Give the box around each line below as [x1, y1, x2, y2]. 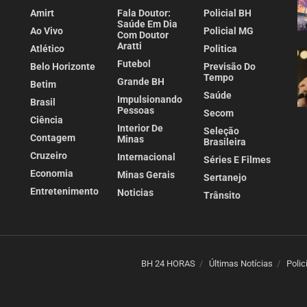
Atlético [30, 43, 64, 55]
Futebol [116, 58, 151, 70]
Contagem [30, 132, 75, 144]
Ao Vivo [30, 25, 63, 37]
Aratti [116, 40, 142, 52]
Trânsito [204, 190, 241, 201]
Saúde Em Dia [116, 19, 177, 30]
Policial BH [204, 8, 252, 19]
